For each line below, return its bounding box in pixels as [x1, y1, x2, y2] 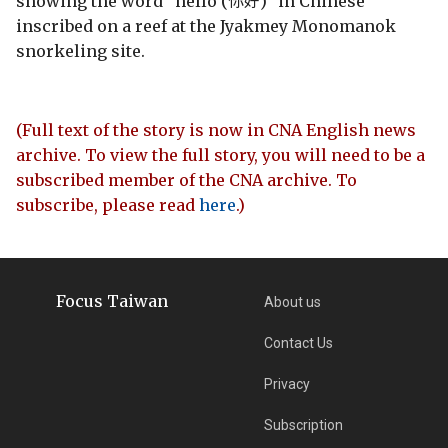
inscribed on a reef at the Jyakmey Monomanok [16, 15, 396, 36]
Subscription [264, 416, 344, 433]
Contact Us [264, 334, 334, 351]
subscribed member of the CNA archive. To [16, 169, 357, 190]
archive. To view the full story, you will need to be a [16, 144, 425, 165]
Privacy [264, 375, 311, 392]
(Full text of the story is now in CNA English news [16, 119, 416, 140]
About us [264, 293, 322, 310]
